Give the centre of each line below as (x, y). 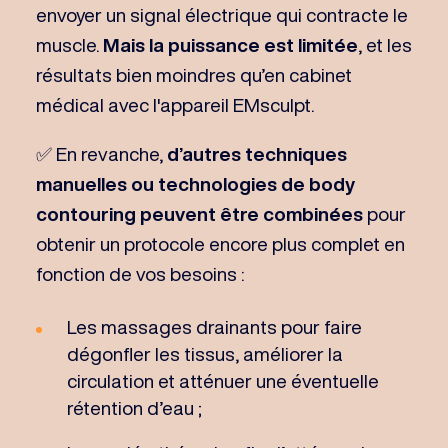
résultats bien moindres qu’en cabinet (193, 74)
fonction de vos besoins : (139, 273)
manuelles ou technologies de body (195, 183)
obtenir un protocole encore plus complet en (220, 243)
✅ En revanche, (101, 153)
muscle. (69, 44)
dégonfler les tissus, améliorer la (204, 353)
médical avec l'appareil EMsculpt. (174, 104)
